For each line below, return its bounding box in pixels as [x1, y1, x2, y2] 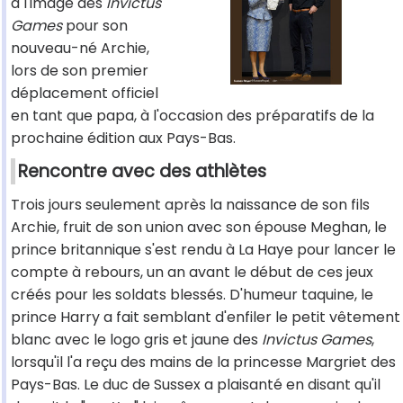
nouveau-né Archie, [11, 38, 149, 59]
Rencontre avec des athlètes [18, 159, 266, 184]
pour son [62, 15, 128, 37]
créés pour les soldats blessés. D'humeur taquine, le [11, 284, 373, 306]
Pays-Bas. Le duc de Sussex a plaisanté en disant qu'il [11, 374, 381, 396]
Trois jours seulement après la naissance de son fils [11, 194, 370, 216]
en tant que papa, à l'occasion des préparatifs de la [11, 105, 374, 127]
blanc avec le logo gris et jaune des [11, 329, 262, 351]
